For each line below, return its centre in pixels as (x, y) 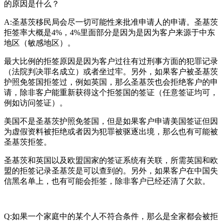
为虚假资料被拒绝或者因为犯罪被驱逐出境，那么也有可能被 (111, 131)
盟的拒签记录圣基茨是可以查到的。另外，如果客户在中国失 (111, 170)
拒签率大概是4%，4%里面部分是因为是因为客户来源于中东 (110, 32)
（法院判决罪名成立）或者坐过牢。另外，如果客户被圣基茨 (111, 71)
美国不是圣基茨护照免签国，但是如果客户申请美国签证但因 (111, 121)
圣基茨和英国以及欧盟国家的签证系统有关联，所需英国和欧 (111, 160)
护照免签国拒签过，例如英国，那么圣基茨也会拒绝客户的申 (111, 82)
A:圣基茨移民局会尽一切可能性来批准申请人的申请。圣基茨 (111, 22)
